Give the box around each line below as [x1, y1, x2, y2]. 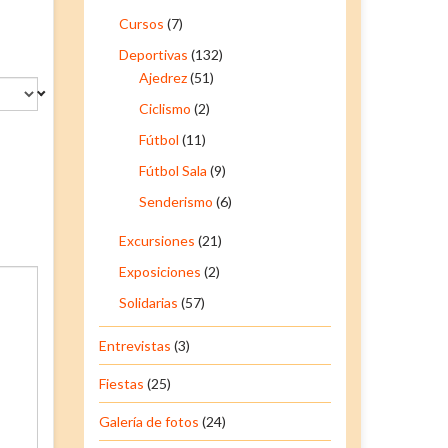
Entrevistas [98, 336, 171, 354]
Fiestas [98, 374, 144, 392]
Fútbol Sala [138, 161, 207, 179]
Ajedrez [138, 68, 187, 86]
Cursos [118, 14, 164, 32]
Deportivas [118, 45, 188, 63]
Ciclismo [138, 99, 191, 117]
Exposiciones [118, 262, 201, 280]
